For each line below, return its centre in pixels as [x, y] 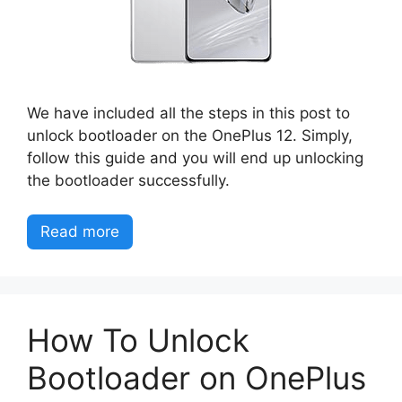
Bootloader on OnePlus [197, 378]
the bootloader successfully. [128, 180]
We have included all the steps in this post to [188, 113]
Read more [80, 232]
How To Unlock [138, 340]
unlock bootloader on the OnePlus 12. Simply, [190, 135]
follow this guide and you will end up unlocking [195, 157]
